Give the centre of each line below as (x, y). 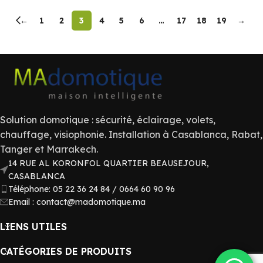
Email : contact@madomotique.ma (77, 202)
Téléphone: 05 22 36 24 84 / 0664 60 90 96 (92, 189)
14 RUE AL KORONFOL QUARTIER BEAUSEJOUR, (109, 163)
